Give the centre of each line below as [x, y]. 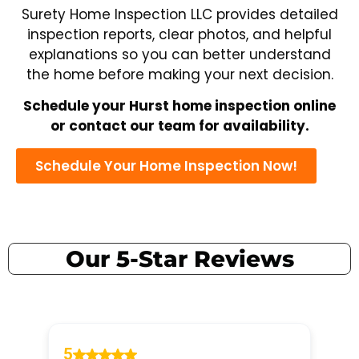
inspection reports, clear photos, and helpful [179, 35]
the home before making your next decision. [179, 75]
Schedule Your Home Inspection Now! [166, 165]
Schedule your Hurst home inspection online [179, 106]
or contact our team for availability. [179, 126]
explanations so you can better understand [179, 55]
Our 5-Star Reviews [179, 258]
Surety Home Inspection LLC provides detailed [179, 15]
